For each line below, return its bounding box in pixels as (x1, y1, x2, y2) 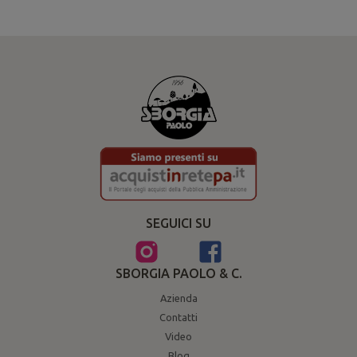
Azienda (159, 292, 198, 304)
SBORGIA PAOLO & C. (115, 266, 242, 281)
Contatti (159, 312, 198, 324)
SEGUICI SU (146, 216, 211, 231)
